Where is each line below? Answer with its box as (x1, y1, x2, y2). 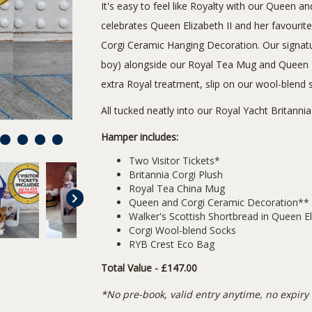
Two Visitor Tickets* (129, 154, 220, 167)
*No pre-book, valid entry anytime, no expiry (101, 288, 309, 301)
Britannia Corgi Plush (129, 168, 223, 181)
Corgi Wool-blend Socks (129, 224, 236, 237)
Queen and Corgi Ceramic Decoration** (129, 196, 309, 209)
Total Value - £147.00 (101, 261, 197, 274)
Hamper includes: (101, 130, 178, 143)
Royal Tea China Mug (129, 182, 225, 195)
